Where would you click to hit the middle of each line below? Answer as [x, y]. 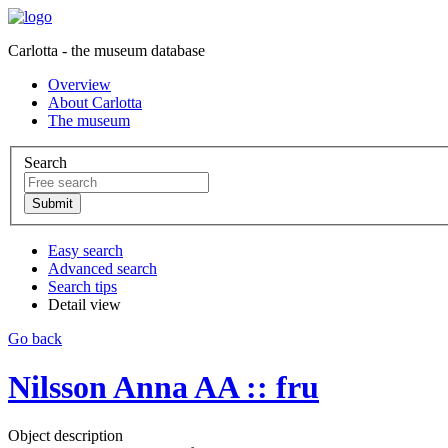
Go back [35, 338]
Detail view [84, 304]
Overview [79, 84]
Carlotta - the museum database [106, 50]
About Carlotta [95, 102]
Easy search [85, 250]
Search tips [82, 286]
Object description [65, 436]
